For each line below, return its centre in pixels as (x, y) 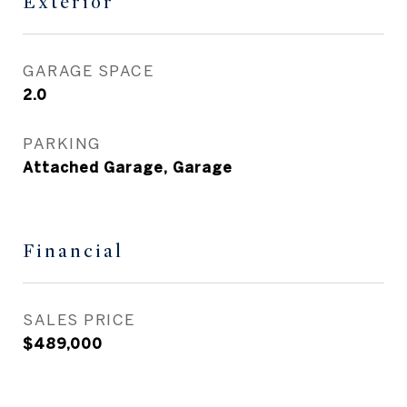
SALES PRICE (79, 319)
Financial (73, 251)
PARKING (62, 143)
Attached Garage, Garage (128, 167)
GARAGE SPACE (88, 70)
